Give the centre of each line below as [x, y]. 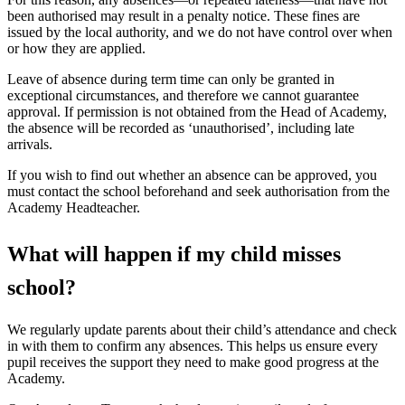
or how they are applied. [76, 48]
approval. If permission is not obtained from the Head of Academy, [197, 112]
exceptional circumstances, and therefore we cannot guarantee [183, 95]
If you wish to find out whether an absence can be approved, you [192, 175]
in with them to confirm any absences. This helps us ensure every [193, 345]
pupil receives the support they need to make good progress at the [193, 362]
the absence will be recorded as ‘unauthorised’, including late [181, 128]
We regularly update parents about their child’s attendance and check [202, 329]
